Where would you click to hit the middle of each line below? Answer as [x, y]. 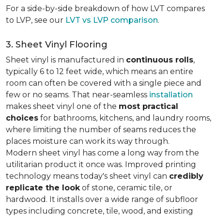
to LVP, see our [36, 20]
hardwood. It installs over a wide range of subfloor [102, 199]
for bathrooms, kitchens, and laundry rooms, [125, 118]
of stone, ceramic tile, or [126, 188]
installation [171, 95]
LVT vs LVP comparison [112, 20]
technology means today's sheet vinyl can [87, 176]
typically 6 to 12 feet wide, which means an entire [100, 71]
